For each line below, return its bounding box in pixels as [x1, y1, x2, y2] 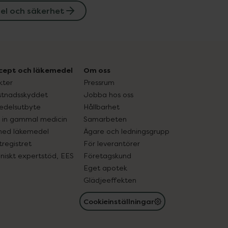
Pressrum [83, 78, 115, 87]
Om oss [83, 66, 110, 75]
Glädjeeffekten [83, 176, 136, 184]
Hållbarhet [83, 102, 120, 111]
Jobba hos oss [83, 90, 133, 99]
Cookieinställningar [83, 196, 154, 206]
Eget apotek [83, 163, 127, 172]
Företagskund [83, 151, 131, 160]
